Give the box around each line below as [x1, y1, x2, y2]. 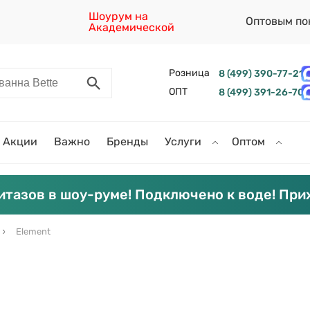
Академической [89, 21, 175, 34]
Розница [168, 67, 210, 79]
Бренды [107, 135, 148, 148]
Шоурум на [89, 10, 149, 23]
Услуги [165, 135, 204, 148]
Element [16, 226, 51, 237]
